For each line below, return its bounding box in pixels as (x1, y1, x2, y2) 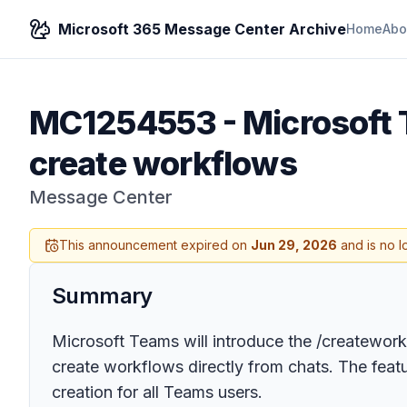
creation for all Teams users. (52, 382, 263, 402)
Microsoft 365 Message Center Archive (58, 20, 346, 38)
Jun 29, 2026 (251, 237, 337, 253)
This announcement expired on (59, 237, 251, 253)
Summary (52, 283, 153, 309)
